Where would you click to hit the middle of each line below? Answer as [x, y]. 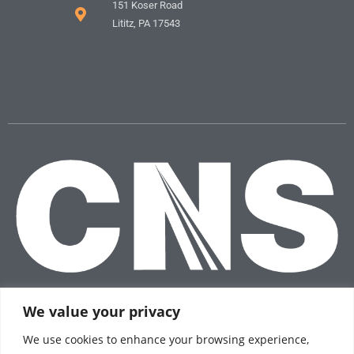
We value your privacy [102, 311]
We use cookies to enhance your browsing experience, [166, 339]
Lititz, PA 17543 [146, 23]
